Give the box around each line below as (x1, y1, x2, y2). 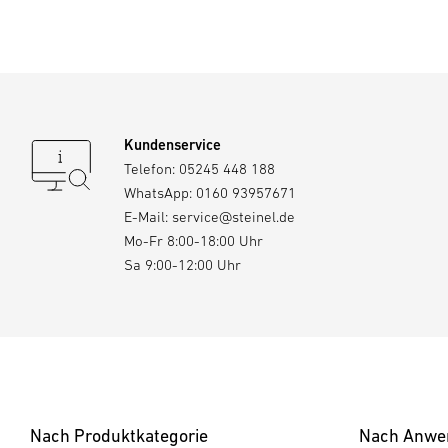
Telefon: (124, 159, 179, 177)
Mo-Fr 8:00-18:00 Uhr (124, 231, 263, 249)
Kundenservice (124, 135, 221, 153)
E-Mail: (124, 207, 172, 225)
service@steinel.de (172, 207, 295, 225)
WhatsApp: (124, 183, 196, 201)
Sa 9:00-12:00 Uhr (124, 255, 241, 273)
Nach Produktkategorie (30, 424, 208, 446)
